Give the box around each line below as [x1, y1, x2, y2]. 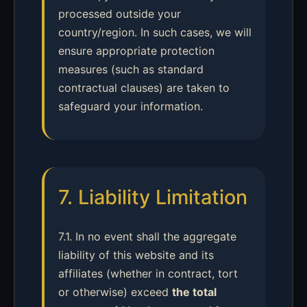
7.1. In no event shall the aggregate [58, 230, 236, 243]
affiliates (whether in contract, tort [58, 267, 238, 280]
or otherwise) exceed [58, 285, 172, 299]
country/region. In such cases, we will [58, 25, 251, 39]
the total [172, 285, 217, 299]
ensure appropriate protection [58, 44, 214, 58]
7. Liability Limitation [58, 185, 247, 209]
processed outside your [58, 7, 181, 21]
